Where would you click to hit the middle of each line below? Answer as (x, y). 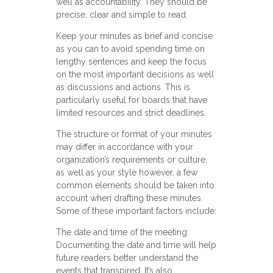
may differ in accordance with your (124, 147)
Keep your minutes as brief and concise (134, 36)
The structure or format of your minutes (134, 134)
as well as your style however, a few (126, 173)
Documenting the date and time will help (136, 245)
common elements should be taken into (135, 186)
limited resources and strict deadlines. (131, 113)
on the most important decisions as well (135, 75)
